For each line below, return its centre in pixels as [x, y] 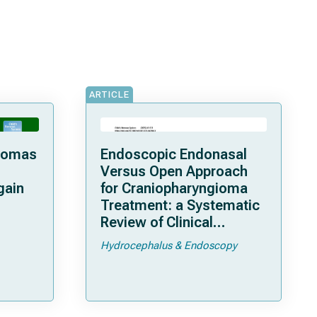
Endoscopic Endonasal [174, 154]
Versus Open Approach [174, 171]
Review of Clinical [157, 222]
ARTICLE [110, 94]
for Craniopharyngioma [174, 188]
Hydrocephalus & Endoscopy [169, 246]
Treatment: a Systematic [180, 205]
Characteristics [150, 239]
